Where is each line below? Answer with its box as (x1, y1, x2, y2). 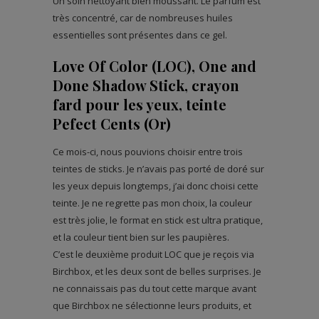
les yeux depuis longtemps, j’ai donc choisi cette (53, 179, 258, 193)
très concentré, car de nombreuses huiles (53, 11, 233, 25)
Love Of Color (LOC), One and (53, 56, 256, 76)
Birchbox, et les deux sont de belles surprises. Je (53, 265, 261, 278)
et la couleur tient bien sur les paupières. (53, 231, 229, 244)
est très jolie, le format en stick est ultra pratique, (53, 214, 263, 227)
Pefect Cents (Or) (53, 114, 171, 134)
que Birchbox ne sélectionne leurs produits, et (53, 299, 251, 313)
